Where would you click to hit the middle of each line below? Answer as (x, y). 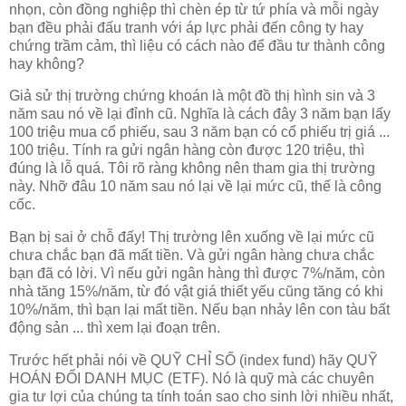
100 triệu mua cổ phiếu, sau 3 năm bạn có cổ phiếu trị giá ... (199, 132)
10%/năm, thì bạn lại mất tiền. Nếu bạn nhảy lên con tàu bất (199, 310)
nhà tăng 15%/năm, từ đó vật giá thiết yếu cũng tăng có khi (196, 292)
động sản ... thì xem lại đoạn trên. (115, 328)
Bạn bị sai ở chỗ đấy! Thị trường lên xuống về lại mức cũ (192, 237)
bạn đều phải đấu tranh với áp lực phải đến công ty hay (186, 27)
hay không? (47, 63)
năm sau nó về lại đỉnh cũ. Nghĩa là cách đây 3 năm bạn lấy (200, 114)
